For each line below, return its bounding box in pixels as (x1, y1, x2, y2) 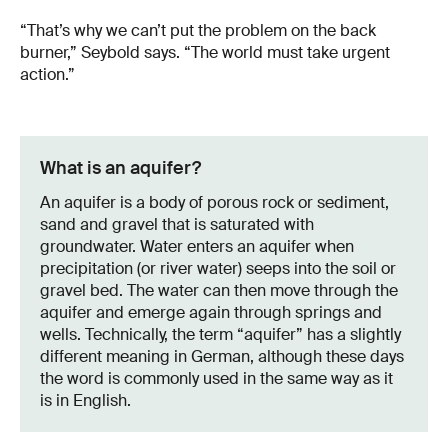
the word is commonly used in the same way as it (40, 367, 393, 389)
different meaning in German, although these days (40, 345, 404, 367)
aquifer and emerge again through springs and (40, 301, 382, 323)
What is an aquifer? (40, 155, 201, 180)
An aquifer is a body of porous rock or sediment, (40, 191, 389, 213)
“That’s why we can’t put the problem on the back (20, 19, 376, 41)
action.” (20, 63, 75, 85)
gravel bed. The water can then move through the (40, 279, 398, 301)
